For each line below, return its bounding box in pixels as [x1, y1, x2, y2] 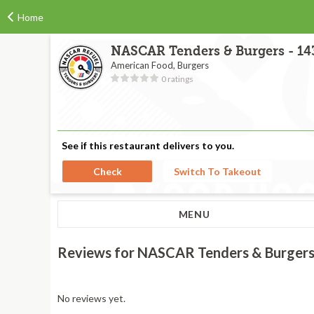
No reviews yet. [57, 292, 125, 304]
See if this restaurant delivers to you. [62, 139, 234, 151]
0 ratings [161, 74, 193, 84]
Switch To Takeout [174, 165, 261, 177]
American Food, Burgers [111, 60, 209, 71]
